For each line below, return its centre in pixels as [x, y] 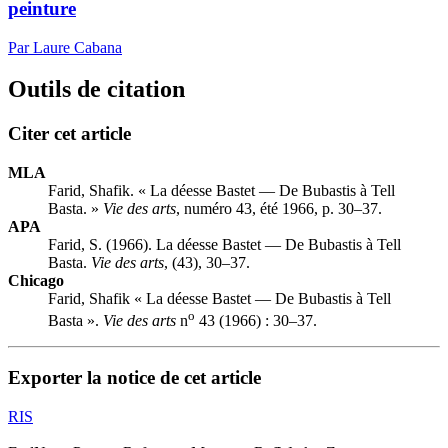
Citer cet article [69, 134]
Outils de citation [96, 89]
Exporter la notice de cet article [134, 378]
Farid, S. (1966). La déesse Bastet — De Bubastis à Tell [224, 245]
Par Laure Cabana [65, 47]
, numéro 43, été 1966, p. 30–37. [279, 209]
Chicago [36, 281]
